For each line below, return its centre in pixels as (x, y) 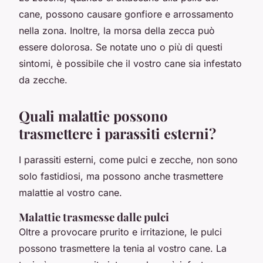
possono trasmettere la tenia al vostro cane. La (123, 248)
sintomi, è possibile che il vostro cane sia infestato (130, 63)
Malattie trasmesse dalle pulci (94, 217)
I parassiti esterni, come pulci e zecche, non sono (128, 159)
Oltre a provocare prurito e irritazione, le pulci (120, 232)
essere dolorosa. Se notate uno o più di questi (121, 47)
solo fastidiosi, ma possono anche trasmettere (121, 176)
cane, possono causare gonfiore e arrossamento (126, 14)
